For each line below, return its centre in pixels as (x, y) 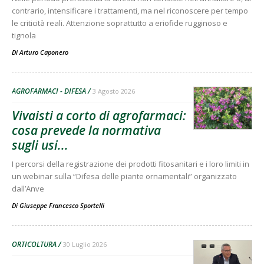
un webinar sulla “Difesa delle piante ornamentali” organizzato (124, 176)
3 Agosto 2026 (114, 91)
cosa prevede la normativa (86, 131)
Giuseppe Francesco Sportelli (62, 206)
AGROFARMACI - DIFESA (49, 91)
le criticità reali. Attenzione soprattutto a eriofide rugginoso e (120, 23)
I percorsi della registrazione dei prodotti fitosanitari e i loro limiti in (131, 164)
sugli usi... (40, 145)
